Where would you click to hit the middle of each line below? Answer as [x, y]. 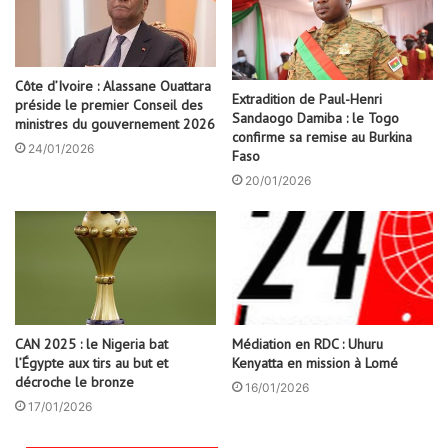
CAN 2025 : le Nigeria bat [91, 343]
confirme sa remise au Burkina [322, 137]
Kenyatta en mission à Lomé [315, 362]
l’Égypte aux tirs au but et [91, 362]
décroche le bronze [74, 381]
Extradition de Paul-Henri [307, 99]
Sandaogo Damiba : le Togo [315, 118]
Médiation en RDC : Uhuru [307, 343]
